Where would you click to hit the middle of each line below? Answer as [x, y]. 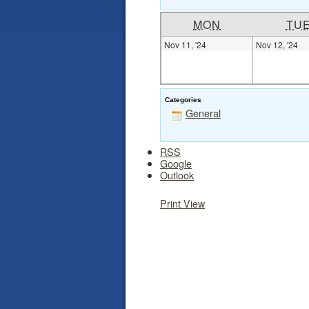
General [203, 113]
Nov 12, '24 [277, 45]
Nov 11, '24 [185, 45]
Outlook [177, 175]
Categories [183, 100]
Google [176, 163]
